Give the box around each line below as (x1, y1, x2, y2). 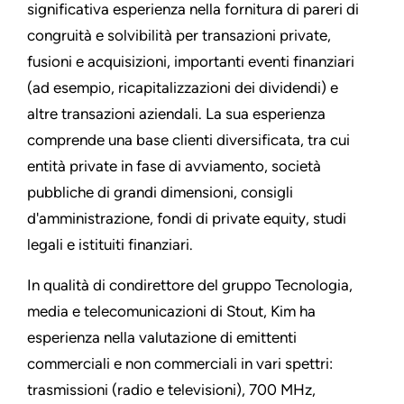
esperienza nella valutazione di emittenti (27, 328, 297, 347)
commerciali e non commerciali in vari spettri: (27, 354, 333, 373)
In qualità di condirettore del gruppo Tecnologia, (27, 276, 353, 295)
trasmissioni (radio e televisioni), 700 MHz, (27, 381, 316, 399)
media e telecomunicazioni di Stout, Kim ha (27, 302, 316, 321)
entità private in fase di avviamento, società (27, 157, 321, 176)
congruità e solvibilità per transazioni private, (27, 26, 331, 45)
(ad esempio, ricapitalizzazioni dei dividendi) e (27, 78, 338, 97)
